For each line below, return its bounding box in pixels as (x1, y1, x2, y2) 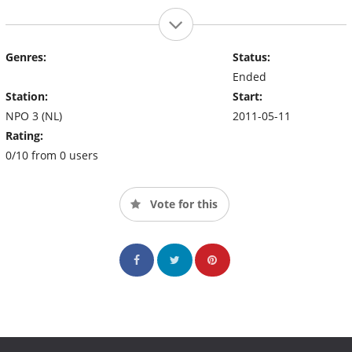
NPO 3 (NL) (5, 108, 62, 123)
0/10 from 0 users (5, 147, 98, 163)
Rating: (5, 127, 43, 143)
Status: (232, 49, 270, 64)
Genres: (5, 49, 46, 64)
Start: (232, 88, 262, 104)
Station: (5, 88, 48, 104)
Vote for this (147, 196, 218, 211)
